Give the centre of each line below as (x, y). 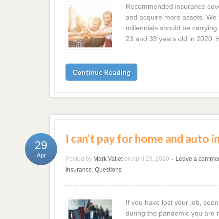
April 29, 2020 (151, 159)
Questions (109, 169)
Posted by (79, 159)
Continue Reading (102, 72)
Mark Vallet (108, 159)
